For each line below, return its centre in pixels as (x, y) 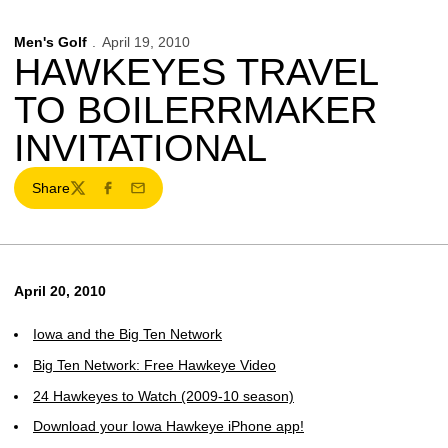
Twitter (89, 196)
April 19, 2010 (145, 42)
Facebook (130, 196)
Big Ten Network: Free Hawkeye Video (154, 364)
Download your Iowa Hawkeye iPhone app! (168, 426)
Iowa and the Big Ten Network (127, 334)
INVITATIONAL (140, 148)
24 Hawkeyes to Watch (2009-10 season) (163, 395)
